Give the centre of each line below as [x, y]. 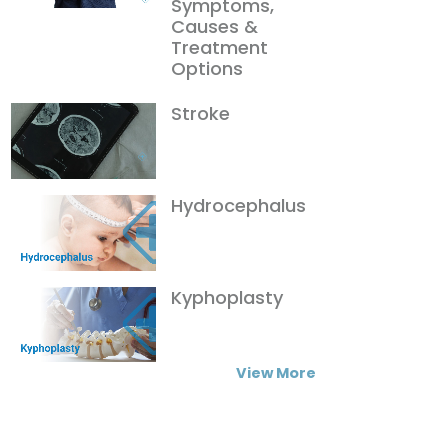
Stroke [200, 113]
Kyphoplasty [227, 297]
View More [276, 373]
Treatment [219, 47]
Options [207, 68]
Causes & [214, 26]
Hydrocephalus [238, 205]
